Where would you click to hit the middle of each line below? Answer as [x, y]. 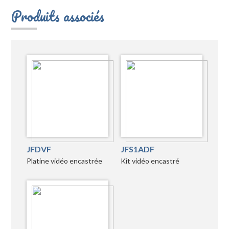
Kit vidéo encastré [150, 161]
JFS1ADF [138, 149]
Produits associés [58, 16]
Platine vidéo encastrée [64, 161]
